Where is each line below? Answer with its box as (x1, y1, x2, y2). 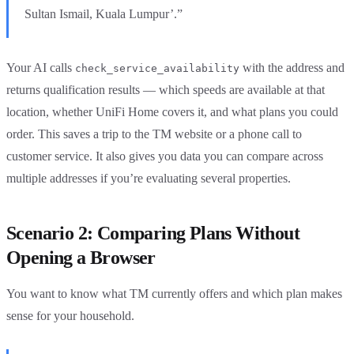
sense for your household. (6, 308, 134, 322)
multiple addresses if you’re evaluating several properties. (6, 171, 291, 185)
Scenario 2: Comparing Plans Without (6, 222, 299, 243)
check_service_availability (75, 62, 239, 74)
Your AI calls (6, 60, 75, 74)
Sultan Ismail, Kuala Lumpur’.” (24, 6, 183, 21)
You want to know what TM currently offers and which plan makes (6, 286, 342, 300)
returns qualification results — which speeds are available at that (6, 82, 325, 96)
